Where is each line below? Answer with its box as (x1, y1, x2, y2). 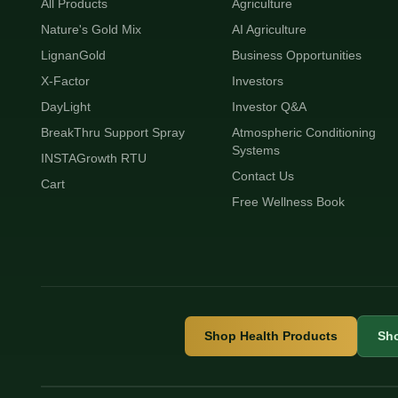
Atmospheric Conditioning (231, 125, 376, 139)
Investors (231, 74, 283, 88)
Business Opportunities (231, 48, 362, 62)
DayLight (40, 99, 91, 114)
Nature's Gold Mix (40, 22, 141, 36)
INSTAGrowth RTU (40, 151, 147, 165)
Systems (231, 143, 280, 157)
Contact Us (231, 169, 294, 183)
